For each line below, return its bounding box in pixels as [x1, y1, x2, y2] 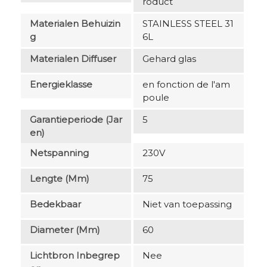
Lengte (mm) [30, 172, 89, 184]
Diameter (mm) [30, 223, 100, 235]
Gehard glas [142, 52, 196, 64]
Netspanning [30, 147, 89, 159]
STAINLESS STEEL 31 [142, 17, 234, 29]
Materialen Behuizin [30, 17, 120, 29]
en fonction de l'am [142, 78, 230, 90]
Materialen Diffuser [30, 52, 116, 64]
